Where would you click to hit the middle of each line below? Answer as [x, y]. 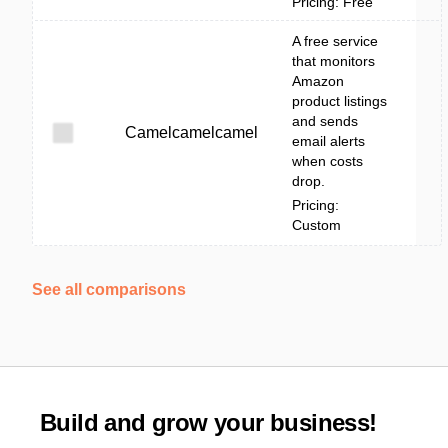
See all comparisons [109, 289]
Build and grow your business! [208, 422]
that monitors [333, 61]
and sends [325, 121]
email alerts [328, 141]
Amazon [318, 81]
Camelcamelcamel [191, 132]
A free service [335, 41]
